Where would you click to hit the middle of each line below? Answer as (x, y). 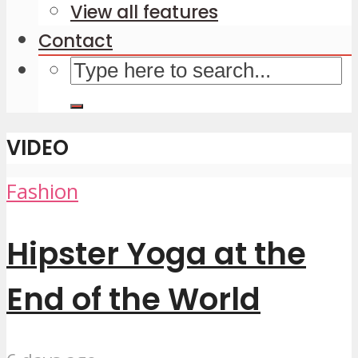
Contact (76, 40)
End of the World (133, 300)
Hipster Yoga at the (156, 254)
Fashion (42, 192)
